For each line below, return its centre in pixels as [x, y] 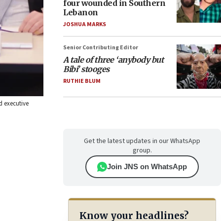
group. [142, 150]
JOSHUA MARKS [85, 24]
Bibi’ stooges [86, 69]
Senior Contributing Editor [101, 48]
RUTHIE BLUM [82, 81]
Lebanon [81, 12]
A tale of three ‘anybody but [113, 60]
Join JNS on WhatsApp [147, 166]
